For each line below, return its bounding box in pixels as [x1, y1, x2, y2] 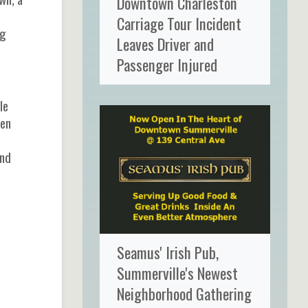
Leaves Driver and [116, 32, 214, 56]
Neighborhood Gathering [116, 282, 252, 305]
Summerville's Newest [116, 261, 238, 285]
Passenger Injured [116, 53, 217, 76]
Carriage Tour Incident [116, 12, 241, 35]
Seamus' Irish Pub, [116, 241, 219, 264]
